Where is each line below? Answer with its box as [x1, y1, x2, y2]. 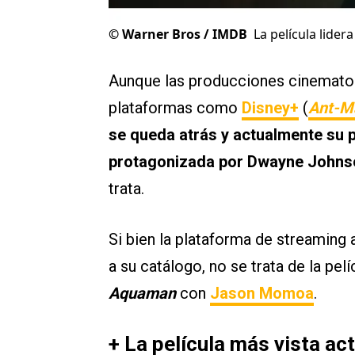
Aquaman [109, 284, 180, 303]
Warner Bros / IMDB [122, 25, 247, 44]
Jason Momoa [210, 284, 314, 303]
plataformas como [109, 98, 242, 118]
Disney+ [242, 98, 299, 118]
